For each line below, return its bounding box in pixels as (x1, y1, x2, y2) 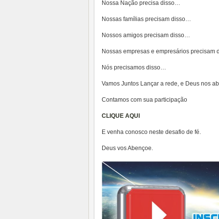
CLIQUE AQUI (102, 112, 140, 119)
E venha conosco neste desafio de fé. (102, 129, 201, 135)
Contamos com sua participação (102, 96, 187, 103)
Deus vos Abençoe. (102, 145, 153, 152)
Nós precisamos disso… (102, 64, 166, 71)
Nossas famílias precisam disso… (102, 16, 191, 22)
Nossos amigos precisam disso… (102, 32, 190, 39)
